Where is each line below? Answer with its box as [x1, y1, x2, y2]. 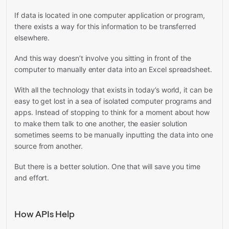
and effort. [14, 173, 50, 182]
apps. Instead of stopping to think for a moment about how [14, 108, 210, 117]
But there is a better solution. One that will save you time [14, 162, 200, 171]
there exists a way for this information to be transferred [14, 22, 197, 31]
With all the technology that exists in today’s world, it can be [14, 85, 213, 95]
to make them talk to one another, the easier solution [14, 119, 188, 128]
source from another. [14, 142, 83, 151]
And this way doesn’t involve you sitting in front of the [14, 54, 192, 63]
